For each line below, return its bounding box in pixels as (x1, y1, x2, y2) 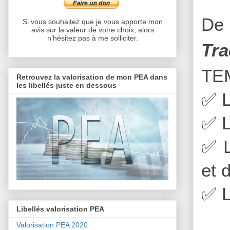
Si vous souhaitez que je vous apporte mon (22, 17, 163, 26)
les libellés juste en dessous (16, 81, 117, 89)
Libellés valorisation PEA (16, 205, 104, 214)
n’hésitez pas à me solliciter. (47, 34, 138, 43)
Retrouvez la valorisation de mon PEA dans (16, 72, 167, 81)
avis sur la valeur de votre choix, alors (31, 26, 154, 34)
